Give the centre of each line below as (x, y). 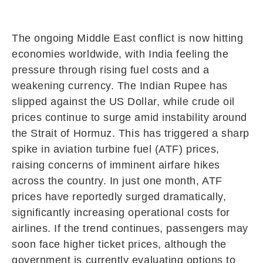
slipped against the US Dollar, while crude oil (123, 102)
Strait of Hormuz (71, 133)
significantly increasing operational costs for (121, 213)
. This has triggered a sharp (181, 133)
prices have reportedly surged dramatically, (119, 197)
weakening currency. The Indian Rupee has (120, 86)
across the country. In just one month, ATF (117, 181)
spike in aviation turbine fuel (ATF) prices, (116, 149)
